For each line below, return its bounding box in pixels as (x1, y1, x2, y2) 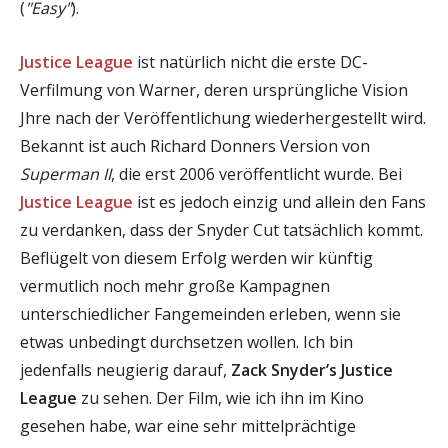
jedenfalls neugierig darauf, (20, 358, 231, 381)
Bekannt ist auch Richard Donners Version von (20, 134, 370, 157)
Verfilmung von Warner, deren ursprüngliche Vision (20, 78, 408, 101)
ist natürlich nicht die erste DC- (133, 50, 368, 73)
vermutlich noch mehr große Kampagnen (20, 274, 330, 297)
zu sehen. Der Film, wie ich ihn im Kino (77, 386, 364, 409)
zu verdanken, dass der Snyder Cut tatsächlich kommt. (20, 218, 423, 241)
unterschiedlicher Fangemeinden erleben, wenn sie (20, 302, 401, 325)
